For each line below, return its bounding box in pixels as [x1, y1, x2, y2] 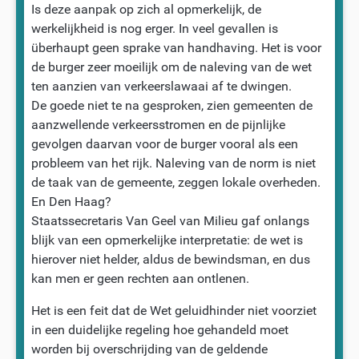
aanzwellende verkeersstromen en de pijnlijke [30, 116, 285, 132]
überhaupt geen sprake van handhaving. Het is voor [30, 39, 321, 55]
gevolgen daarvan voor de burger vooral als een [30, 135, 298, 151]
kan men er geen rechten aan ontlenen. [30, 270, 249, 286]
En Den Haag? [30, 193, 111, 209]
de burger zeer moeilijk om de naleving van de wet [30, 58, 312, 75]
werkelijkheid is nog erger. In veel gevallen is [30, 20, 278, 36]
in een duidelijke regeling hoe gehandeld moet [30, 321, 288, 337]
